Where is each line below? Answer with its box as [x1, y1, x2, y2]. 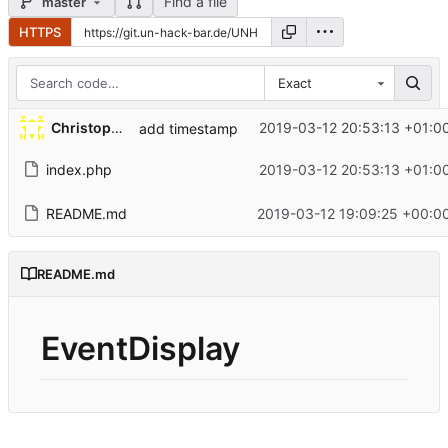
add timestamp [138, 120, 238, 138]
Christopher [110, 119, 123, 137]
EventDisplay [41, 328, 240, 368]
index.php [45, 160, 112, 178]
